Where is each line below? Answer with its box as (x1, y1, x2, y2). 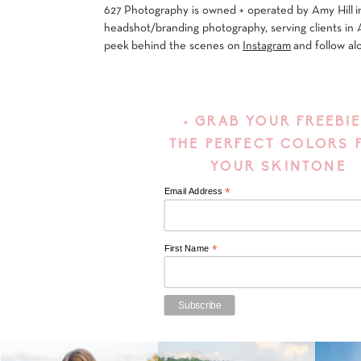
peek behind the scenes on (104, 40, 243, 52)
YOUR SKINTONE (205, 161, 352, 174)
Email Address (164, 185, 225, 197)
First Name (164, 242, 212, 253)
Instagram (243, 40, 291, 52)
